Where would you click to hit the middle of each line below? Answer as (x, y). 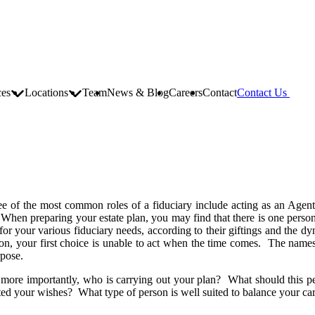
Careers (186, 92)
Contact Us (263, 92)
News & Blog (138, 92)
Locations (46, 92)
